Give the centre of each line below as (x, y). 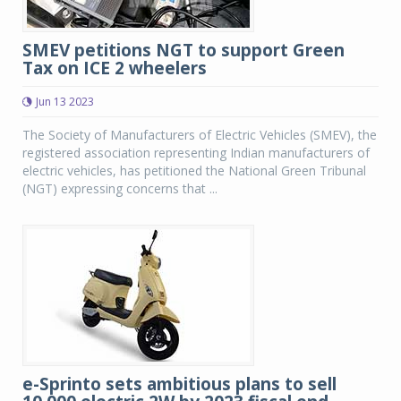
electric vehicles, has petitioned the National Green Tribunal (194, 171)
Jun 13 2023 (65, 102)
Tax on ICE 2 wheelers (115, 68)
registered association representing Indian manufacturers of (196, 153)
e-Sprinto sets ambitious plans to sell (179, 384)
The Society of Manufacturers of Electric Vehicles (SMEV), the (200, 135)
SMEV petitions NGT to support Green (183, 50)
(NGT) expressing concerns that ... (120, 188)
